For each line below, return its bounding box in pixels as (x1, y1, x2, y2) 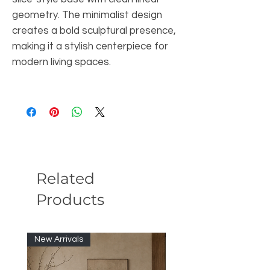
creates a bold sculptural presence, (12, 25, 176, 37)
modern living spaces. (12, 57, 111, 68)
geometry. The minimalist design (12, 10, 162, 21)
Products (36, 190, 104, 209)
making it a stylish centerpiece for (12, 41, 168, 52)
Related (36, 169, 95, 188)
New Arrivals (34, 235, 83, 244)
